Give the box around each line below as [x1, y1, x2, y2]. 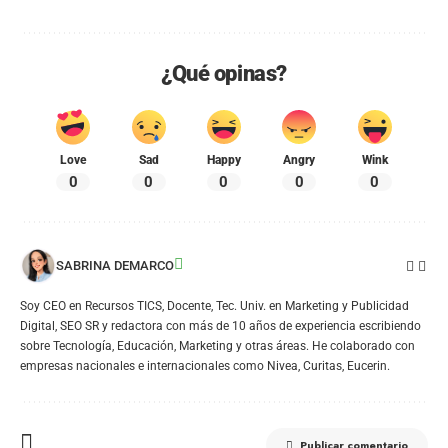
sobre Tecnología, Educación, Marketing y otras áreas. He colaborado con [20, 339, 415, 354]
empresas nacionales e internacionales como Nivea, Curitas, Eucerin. [20, 359, 390, 374]
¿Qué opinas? [161, 60, 287, 86]
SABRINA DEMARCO [56, 258, 174, 274]
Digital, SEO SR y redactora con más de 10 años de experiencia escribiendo [20, 319, 421, 334]
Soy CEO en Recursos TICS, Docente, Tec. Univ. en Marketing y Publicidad [20, 299, 409, 314]
